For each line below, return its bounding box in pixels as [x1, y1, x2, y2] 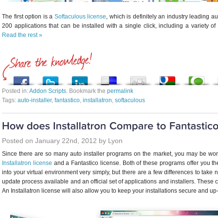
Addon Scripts [29, 88, 66, 95]
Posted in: [2, 88, 29, 95]
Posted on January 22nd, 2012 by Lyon [2, 136, 123, 145]
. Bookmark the [66, 88, 107, 95]
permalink [107, 88, 133, 95]
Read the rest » [2, 32, 42, 39]
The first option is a [2, 13, 54, 20]
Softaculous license [54, 13, 107, 20]
